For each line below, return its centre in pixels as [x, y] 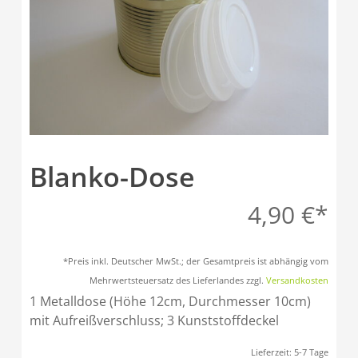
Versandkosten [298, 280]
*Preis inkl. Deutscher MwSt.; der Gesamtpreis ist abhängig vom [196, 261]
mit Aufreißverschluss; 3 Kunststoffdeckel [154, 320]
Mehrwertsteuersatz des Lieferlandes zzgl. [178, 280]
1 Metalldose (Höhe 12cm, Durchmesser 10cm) [170, 301]
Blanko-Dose [112, 176]
